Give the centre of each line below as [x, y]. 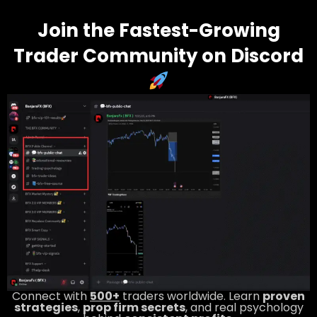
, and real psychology [244, 307]
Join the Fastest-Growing [158, 30]
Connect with [51, 296]
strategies [46, 307]
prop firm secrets [134, 307]
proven [284, 296]
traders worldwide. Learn [191, 296]
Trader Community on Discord [158, 56]
